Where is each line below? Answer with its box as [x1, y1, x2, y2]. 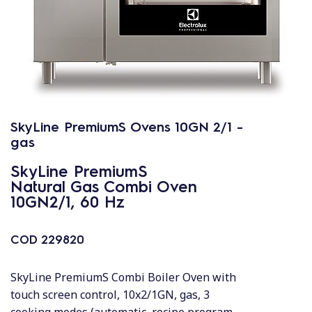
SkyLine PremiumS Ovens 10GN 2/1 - [10, 117, 243, 135]
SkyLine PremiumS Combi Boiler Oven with [10, 270, 236, 285]
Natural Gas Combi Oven [10, 175, 197, 196]
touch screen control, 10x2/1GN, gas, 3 [10, 287, 210, 302]
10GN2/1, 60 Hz [10, 191, 125, 211]
